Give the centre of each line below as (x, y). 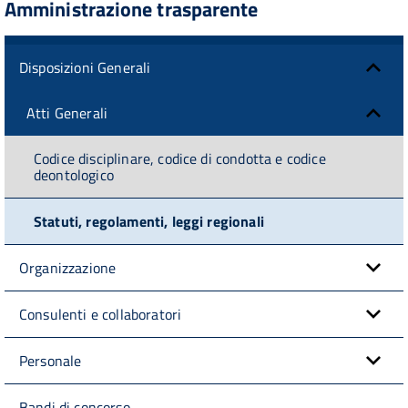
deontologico (74, 174)
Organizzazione (68, 267)
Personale (51, 360)
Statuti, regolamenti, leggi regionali (149, 221)
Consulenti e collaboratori (101, 314)
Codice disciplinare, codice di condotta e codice (180, 158)
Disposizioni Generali (85, 67)
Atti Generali (67, 112)
